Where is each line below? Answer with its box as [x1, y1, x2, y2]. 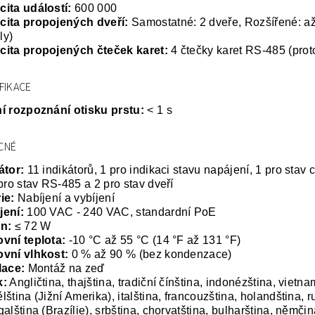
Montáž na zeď [25, 262, 105, 274]
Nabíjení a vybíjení [14, 191, 115, 204]
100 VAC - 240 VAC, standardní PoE [23, 205, 217, 218]
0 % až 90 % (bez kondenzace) [68, 247, 232, 260]
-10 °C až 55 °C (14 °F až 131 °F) [65, 233, 241, 246]
